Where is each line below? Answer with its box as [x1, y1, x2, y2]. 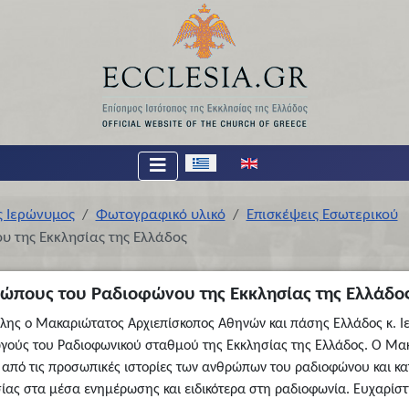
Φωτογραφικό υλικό [95, 206, 225, 223]
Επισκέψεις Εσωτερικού [246, 206, 398, 223]
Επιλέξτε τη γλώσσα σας [176, 155, 293, 168]
